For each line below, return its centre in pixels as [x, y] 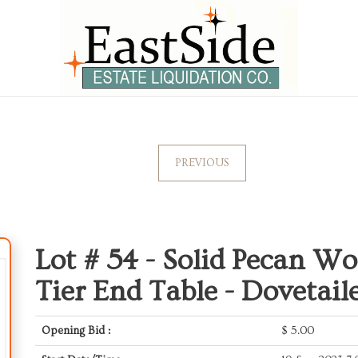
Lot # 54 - [99, 261]
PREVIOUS [202, 163]
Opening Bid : [76, 331]
